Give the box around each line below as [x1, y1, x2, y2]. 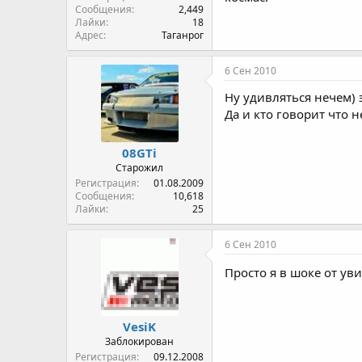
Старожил [116, 161, 163, 175]
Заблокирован [105, 335, 174, 348]
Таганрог [162, 28, 204, 42]
